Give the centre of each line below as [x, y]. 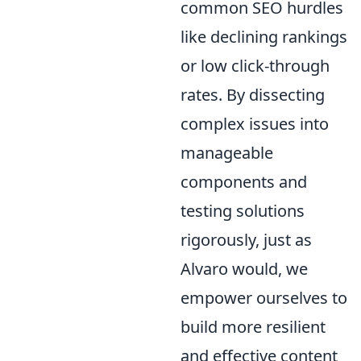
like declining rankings [264, 37]
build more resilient [253, 327]
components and [244, 182]
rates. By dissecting [253, 95]
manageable [227, 153]
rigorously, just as [246, 240]
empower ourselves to [264, 298]
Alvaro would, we [244, 269]
